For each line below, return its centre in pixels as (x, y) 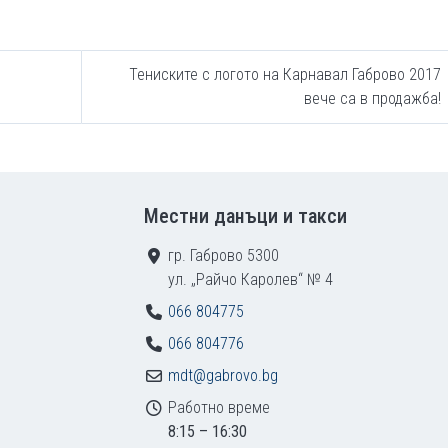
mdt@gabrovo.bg (223, 375)
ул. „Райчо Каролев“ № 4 (250, 279)
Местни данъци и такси (245, 216)
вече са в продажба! (372, 98)
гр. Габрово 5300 (223, 255)
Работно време (219, 407)
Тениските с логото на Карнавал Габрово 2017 (285, 74)
